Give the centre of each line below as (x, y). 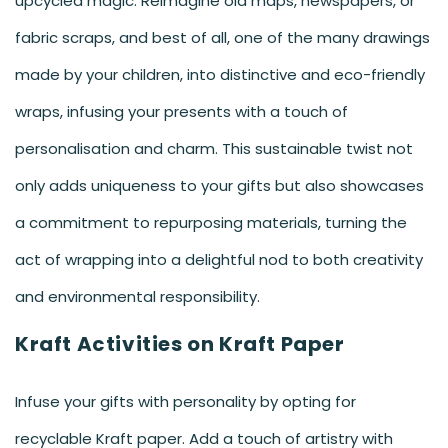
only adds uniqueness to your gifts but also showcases (219, 185)
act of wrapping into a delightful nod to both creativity (219, 259)
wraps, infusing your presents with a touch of (181, 111)
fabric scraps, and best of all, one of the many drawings (222, 37)
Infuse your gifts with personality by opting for (185, 401)
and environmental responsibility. (137, 296)
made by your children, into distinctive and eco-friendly (220, 74)
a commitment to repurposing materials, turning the (211, 222)
